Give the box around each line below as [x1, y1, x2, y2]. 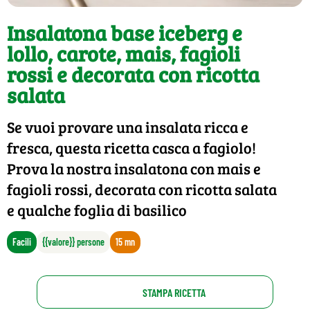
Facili [12, 236, 31, 248]
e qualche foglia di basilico [7, 199, 187, 221]
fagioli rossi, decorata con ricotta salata [7, 179, 277, 200]
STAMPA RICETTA [143, 285, 206, 299]
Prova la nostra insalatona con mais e [7, 158, 261, 179]
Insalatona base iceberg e [7, 19, 242, 47]
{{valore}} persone [42, 236, 104, 248]
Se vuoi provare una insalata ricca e [7, 116, 248, 138]
